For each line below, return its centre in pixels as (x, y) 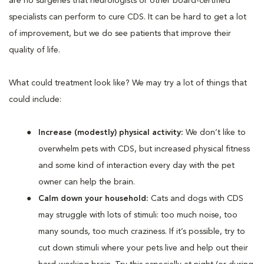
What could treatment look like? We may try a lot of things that (128, 83)
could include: (35, 99)
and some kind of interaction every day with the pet (136, 165)
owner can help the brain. (88, 182)
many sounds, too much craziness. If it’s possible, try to (142, 231)
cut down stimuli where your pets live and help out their (143, 248)
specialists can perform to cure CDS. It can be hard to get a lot (128, 17)
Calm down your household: (95, 198)
